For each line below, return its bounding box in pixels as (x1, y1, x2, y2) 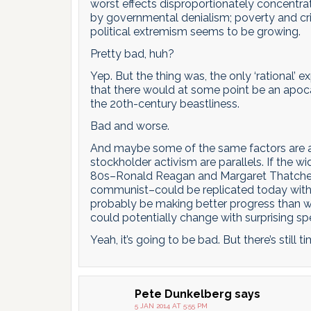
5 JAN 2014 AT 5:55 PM (135, 302, 208, 310)
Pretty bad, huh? (90, 47, 174, 60)
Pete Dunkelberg (135, 287, 232, 301)
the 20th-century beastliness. (90, 97, 239, 110)
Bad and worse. (90, 119, 169, 133)
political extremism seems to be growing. (90, 25, 301, 38)
